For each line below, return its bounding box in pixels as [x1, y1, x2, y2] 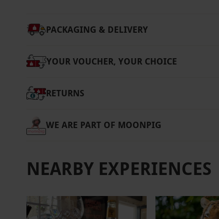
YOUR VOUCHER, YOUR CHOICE [46, 55, 177, 68]
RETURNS [45, 87, 84, 100]
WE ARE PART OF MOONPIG [45, 119, 161, 131]
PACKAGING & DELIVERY [45, 23, 148, 36]
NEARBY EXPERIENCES [26, 156, 212, 180]
